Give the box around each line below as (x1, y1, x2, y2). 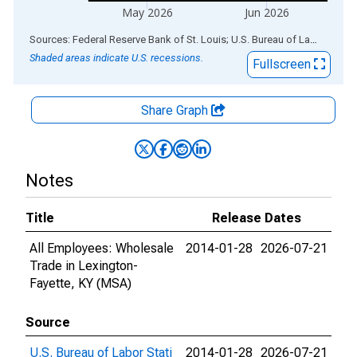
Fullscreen (253, 57, 314, 72)
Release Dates (212, 210, 301, 226)
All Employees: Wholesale (29, 241, 174, 256)
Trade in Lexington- (29, 258, 138, 273)
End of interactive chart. (14, 31, 144, 46)
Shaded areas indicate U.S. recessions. (29, 52, 203, 64)
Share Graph (141, 103, 211, 118)
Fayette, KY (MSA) (29, 276, 131, 291)
